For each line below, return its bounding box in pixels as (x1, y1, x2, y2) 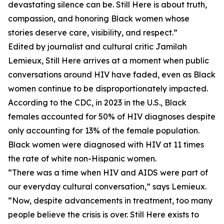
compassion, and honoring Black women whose (8, 13, 189, 24)
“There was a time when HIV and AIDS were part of (8, 167, 208, 178)
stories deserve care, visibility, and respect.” (8, 27, 177, 38)
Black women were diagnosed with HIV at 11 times (8, 139, 204, 150)
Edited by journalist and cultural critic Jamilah (8, 41, 187, 52)
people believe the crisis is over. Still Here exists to (8, 209, 199, 220)
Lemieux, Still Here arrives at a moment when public (8, 55, 209, 66)
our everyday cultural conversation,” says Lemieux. (8, 181, 206, 192)
